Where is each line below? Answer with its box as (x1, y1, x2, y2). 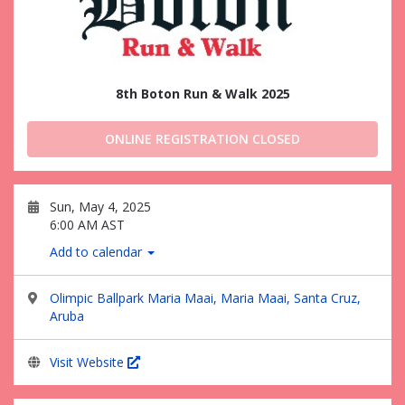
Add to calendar (50, 243, 146, 260)
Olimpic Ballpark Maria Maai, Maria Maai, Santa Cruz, (50, 289, 361, 306)
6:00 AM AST (50, 216, 125, 233)
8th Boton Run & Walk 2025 (115, 85, 290, 102)
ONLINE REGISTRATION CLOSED (105, 130, 300, 147)
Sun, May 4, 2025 (50, 198, 151, 215)
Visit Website (50, 353, 127, 371)
